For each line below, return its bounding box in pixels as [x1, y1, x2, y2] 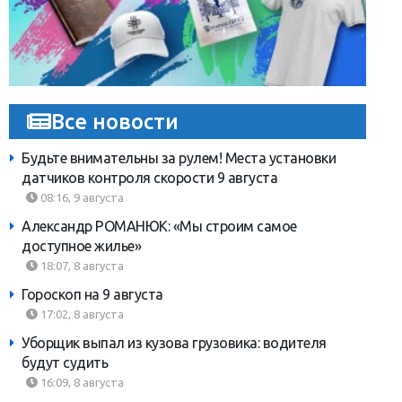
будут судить [22, 354, 108, 371]
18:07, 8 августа [38, 258, 124, 272]
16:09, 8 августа [38, 375, 124, 389]
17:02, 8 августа [38, 307, 124, 320]
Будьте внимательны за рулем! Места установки [22, 149, 336, 166]
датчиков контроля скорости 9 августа [22, 169, 277, 186]
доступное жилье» [22, 237, 141, 254]
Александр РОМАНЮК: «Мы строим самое [22, 217, 297, 234]
